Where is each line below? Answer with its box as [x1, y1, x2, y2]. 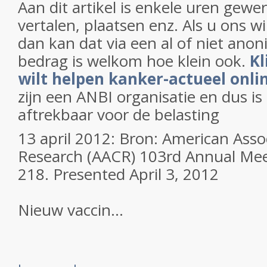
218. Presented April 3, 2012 [18, 163, 219, 185]
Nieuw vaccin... [18, 199, 123, 221]
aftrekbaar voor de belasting [18, 104, 219, 125]
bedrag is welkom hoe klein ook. [18, 50, 250, 72]
